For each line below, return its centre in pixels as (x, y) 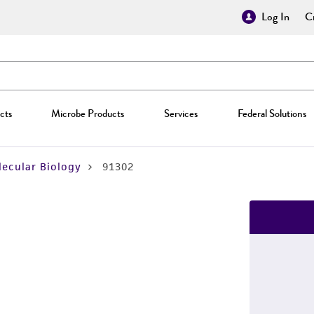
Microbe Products (88, 114)
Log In (275, 17)
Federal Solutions (272, 114)
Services (180, 114)
